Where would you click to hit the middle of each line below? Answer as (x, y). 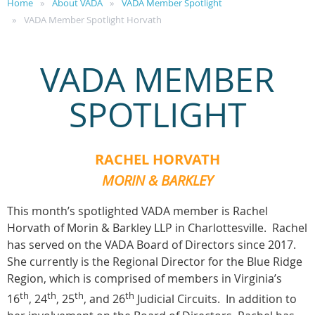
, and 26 (104, 298)
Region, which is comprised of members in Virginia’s (144, 278)
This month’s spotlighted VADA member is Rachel (137, 211)
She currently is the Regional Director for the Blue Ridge (155, 261)
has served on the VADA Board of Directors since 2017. (153, 244)
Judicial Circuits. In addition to (216, 298)
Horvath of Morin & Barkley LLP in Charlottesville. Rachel (157, 227)
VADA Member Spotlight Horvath (93, 20)
